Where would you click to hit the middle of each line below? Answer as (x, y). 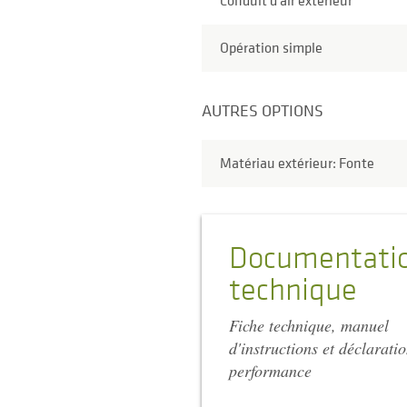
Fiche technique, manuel (309, 325)
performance (270, 370)
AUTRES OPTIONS (263, 110)
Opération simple (271, 48)
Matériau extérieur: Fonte (297, 163)
